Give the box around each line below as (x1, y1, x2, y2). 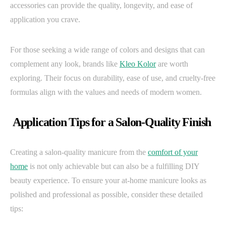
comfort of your (148, 147, 198, 156)
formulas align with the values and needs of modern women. (10, 87, 202, 96)
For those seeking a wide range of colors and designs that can (10, 45, 205, 54)
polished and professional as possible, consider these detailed (10, 190, 203, 199)
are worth (156, 59, 188, 68)
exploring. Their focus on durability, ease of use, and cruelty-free (10, 73, 215, 82)
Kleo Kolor (120, 59, 156, 68)
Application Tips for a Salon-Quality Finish (10, 115, 211, 129)
